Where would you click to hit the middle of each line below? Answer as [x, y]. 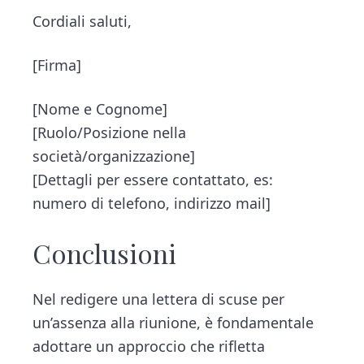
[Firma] [57, 65]
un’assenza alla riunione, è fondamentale [173, 322]
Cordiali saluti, [82, 22]
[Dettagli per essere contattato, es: [153, 179]
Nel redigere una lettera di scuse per [159, 299]
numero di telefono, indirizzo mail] [152, 203]
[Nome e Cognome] [100, 108]
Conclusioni [105, 253]
